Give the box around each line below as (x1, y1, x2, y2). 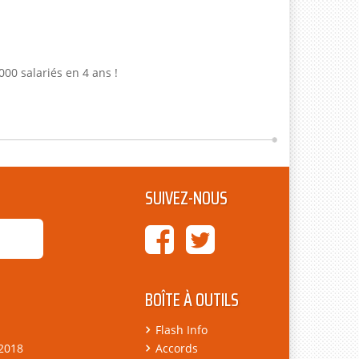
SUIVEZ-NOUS (145, 184, 228, 212)
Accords (155, 341, 198, 356)
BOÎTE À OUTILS (145, 286, 239, 314)
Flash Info (155, 322, 208, 337)
